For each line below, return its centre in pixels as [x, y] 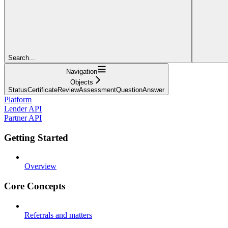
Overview [40, 166]
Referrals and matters [58, 215]
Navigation [82, 71]
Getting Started [36, 137]
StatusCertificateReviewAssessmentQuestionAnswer [86, 90]
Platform [18, 99]
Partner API [23, 118]
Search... [22, 58]
